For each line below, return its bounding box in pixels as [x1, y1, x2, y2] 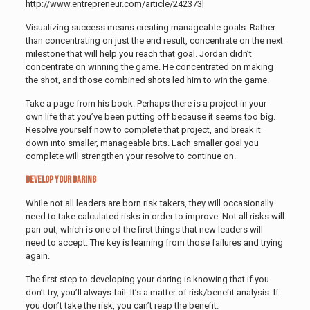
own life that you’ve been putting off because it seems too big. [25, 111, 275, 122]
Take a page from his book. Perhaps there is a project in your [25, 98, 266, 109]
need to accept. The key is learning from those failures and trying [25, 237, 283, 248]
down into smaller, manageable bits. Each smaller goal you [25, 137, 259, 148]
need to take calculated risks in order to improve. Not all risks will [25, 210, 284, 221]
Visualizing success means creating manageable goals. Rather [25, 21, 275, 33]
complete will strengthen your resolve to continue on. [25, 150, 236, 161]
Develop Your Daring [25, 173, 96, 185]
